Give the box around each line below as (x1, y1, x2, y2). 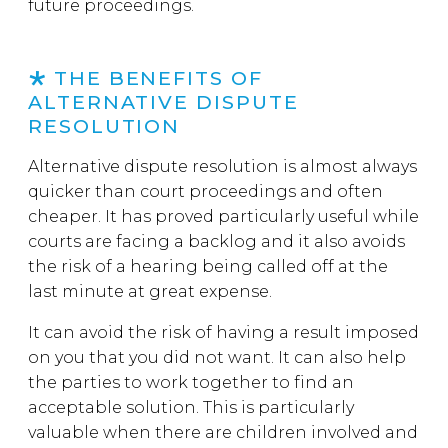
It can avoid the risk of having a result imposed (28, 323, 419, 342)
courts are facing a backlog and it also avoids (28, 232, 405, 251)
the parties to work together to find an (28, 373, 354, 392)
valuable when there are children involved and (28, 423, 418, 442)
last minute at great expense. (28, 282, 276, 301)
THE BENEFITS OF (53, 66, 263, 90)
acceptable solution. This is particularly (28, 398, 354, 417)
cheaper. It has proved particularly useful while (28, 207, 419, 226)
